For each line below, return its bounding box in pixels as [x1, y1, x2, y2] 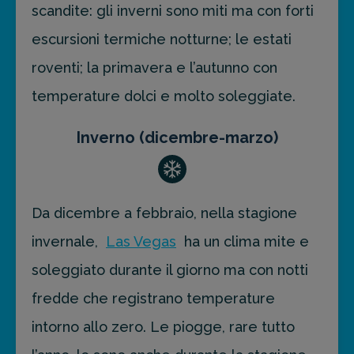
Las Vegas [106, 233, 176, 250]
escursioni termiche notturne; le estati [32, 31, 292, 48]
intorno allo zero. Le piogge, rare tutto [32, 318, 295, 336]
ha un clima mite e [180, 233, 309, 250]
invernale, [32, 233, 102, 250]
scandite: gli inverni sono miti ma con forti [32, 2, 314, 20]
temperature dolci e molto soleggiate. [32, 88, 296, 105]
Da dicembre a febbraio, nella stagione [32, 205, 297, 222]
